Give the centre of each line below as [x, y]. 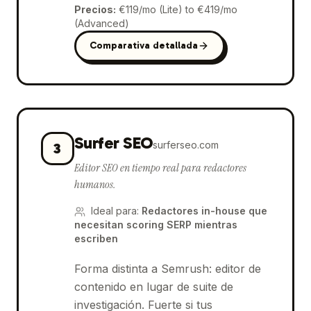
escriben [96, 238]
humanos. [95, 184]
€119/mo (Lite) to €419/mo [178, 9]
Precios [93, 9]
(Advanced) [101, 23]
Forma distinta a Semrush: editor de [167, 268]
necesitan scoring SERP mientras [155, 224]
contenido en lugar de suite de [153, 286]
